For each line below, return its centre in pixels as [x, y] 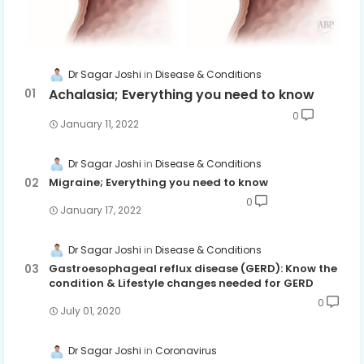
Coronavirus [186, 351]
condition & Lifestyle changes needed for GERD [181, 284]
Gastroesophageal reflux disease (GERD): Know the [193, 269]
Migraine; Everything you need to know [158, 183]
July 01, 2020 [91, 311]
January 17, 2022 [101, 210]
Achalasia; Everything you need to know [182, 95]
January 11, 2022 [100, 124]
